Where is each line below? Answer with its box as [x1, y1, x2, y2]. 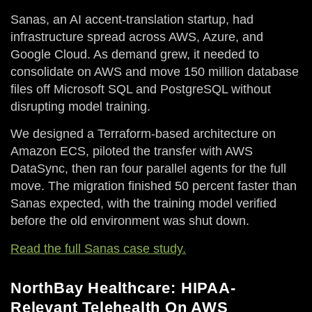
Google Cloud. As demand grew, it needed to [10, 47, 259, 61]
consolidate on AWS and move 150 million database [10, 64, 299, 79]
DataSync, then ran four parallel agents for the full [10, 162, 286, 176]
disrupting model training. [10, 99, 150, 114]
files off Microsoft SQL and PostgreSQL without [10, 81, 271, 96]
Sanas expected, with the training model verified [10, 196, 276, 211]
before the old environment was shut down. [10, 214, 249, 228]
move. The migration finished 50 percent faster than [10, 179, 297, 194]
